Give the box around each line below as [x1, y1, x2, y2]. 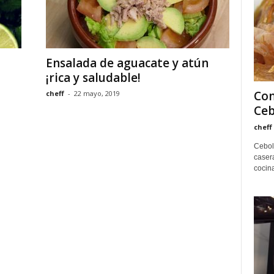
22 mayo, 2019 [73, 89, 120, 98]
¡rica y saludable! [45, 70, 141, 86]
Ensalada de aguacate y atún [45, 55, 209, 71]
